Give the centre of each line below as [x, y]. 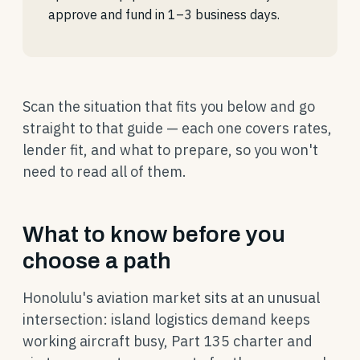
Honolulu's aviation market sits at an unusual [171, 298]
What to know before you [154, 234]
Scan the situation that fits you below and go [169, 106]
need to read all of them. [104, 172]
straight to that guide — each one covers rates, [177, 128]
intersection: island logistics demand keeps [166, 319]
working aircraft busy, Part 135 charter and [168, 341]
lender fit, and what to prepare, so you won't [170, 150]
